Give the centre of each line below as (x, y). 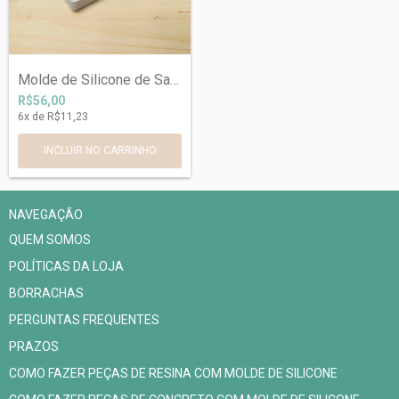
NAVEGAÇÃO (46, 215)
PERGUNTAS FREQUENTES (84, 320)
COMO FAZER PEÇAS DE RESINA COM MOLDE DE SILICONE (173, 374)
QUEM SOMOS (50, 240)
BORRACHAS (46, 293)
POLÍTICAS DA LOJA (66, 267)
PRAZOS (34, 347)
